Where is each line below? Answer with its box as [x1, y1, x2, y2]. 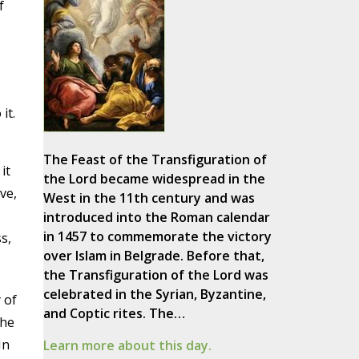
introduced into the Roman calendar [42, 208, 270, 227]
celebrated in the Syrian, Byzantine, [42, 285, 266, 304]
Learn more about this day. [42, 337, 212, 355]
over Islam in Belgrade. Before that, [42, 247, 264, 265]
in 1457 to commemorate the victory [42, 228, 272, 246]
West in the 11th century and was [42, 189, 255, 208]
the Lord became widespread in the [42, 170, 265, 188]
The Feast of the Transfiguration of [42, 151, 267, 169]
